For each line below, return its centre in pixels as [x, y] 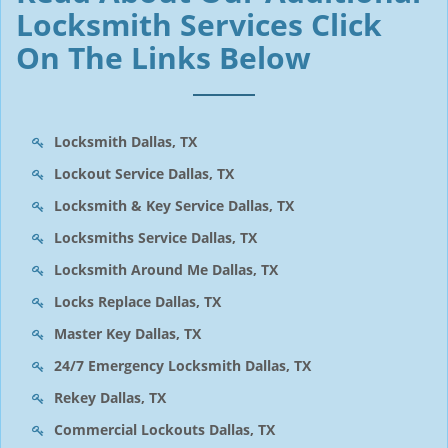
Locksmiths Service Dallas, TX [155, 237]
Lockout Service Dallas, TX [144, 173]
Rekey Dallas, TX [110, 397]
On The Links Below [163, 57]
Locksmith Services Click [199, 24]
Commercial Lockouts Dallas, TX [164, 429]
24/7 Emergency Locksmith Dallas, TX [182, 365]
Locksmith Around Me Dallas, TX [166, 269]
